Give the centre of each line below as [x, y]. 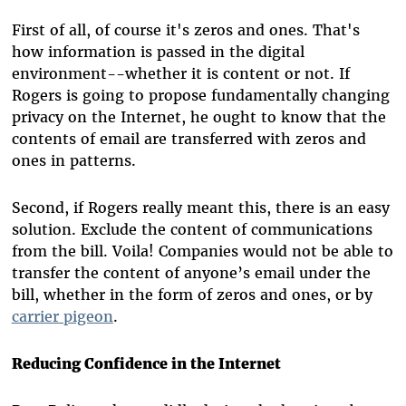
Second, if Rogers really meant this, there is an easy [200, 208]
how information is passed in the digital [158, 52]
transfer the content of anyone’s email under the [191, 273]
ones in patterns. [73, 161]
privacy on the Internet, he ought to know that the [198, 117]
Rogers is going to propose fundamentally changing [200, 96]
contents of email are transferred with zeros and [188, 139]
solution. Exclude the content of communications [192, 230]
